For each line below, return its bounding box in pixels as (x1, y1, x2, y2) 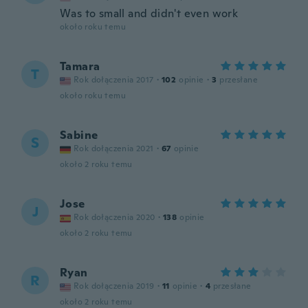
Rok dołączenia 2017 (74, 74, 154, 85)
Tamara (60, 59, 100, 74)
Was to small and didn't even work (60, 6, 239, 21)
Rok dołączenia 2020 (74, 212, 155, 223)
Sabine (60, 128, 98, 142)
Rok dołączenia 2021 (74, 143, 154, 154)
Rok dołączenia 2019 (74, 280, 155, 291)
